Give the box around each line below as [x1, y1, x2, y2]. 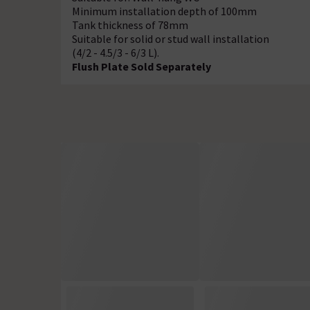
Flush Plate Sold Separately [72, 59, 211, 73]
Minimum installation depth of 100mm [72, 3, 257, 18]
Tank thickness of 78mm [72, 17, 188, 32]
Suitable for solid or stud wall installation [72, 31, 269, 46]
